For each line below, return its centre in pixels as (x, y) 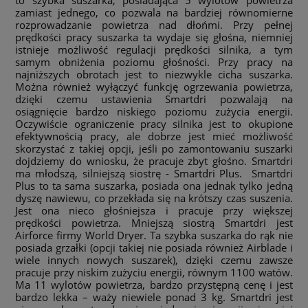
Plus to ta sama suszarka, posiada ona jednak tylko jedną (154, 185)
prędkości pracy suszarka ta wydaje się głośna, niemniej (154, 37)
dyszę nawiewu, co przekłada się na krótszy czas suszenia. (154, 198)
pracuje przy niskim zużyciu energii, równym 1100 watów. (154, 272)
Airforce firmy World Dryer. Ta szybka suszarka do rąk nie (154, 235)
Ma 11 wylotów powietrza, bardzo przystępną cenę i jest (154, 284)
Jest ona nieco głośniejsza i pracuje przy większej (154, 210)
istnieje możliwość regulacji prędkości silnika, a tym (154, 49)
